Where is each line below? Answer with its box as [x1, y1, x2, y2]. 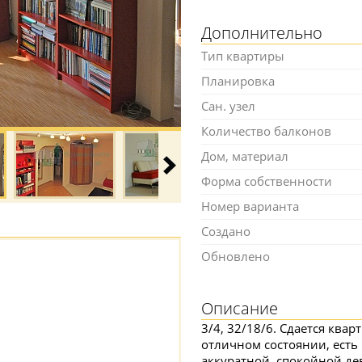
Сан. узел [201, 98, 255, 114]
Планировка [201, 73, 275, 89]
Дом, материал [201, 148, 288, 164]
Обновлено [201, 248, 270, 264]
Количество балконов [201, 123, 331, 139]
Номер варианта [201, 198, 299, 214]
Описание [201, 297, 278, 319]
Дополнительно [201, 22, 322, 44]
